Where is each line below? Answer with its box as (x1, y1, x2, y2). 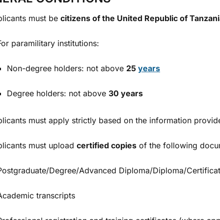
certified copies (77, 140, 137, 150)
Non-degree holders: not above (7, 63, 126, 73)
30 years (109, 88, 143, 98)
